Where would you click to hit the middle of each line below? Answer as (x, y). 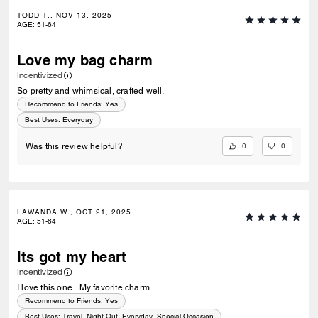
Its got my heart (72, 257)
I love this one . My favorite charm (83, 288)
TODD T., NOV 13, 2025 (65, 15)
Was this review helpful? (74, 147)
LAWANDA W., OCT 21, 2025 (74, 212)
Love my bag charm (85, 60)
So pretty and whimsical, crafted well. (91, 91)
